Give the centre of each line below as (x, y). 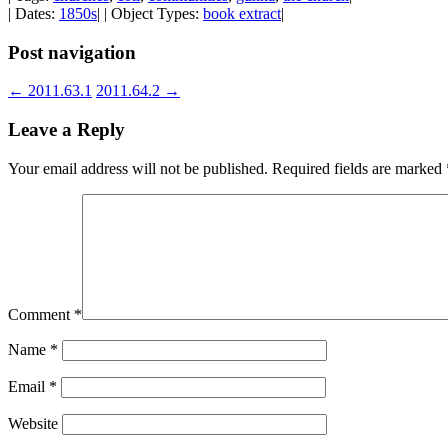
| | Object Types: (150, 14)
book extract (242, 14)
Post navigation (72, 52)
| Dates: (33, 14)
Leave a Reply (66, 130)
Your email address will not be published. (138, 168)
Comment (41, 314)
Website (33, 423)
